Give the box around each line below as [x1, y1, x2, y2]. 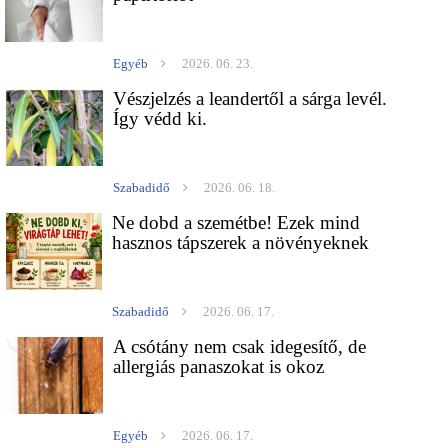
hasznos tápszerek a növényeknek [112, 232, 370, 254]
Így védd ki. [113, 108, 208, 130]
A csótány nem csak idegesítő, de [113, 336, 367, 358]
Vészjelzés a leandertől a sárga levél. [113, 88, 388, 110]
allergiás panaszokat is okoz [113, 356, 325, 378]
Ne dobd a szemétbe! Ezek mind [112, 212, 361, 234]
